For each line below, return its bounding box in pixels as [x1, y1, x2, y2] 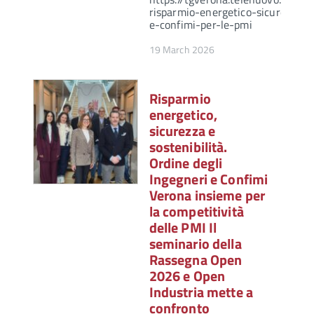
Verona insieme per [149, 184, 266, 207]
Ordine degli [149, 152, 223, 175]
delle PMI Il [149, 217, 217, 239]
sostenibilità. [149, 136, 228, 158]
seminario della [149, 233, 242, 255]
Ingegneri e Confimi [149, 168, 268, 191]
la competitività [149, 200, 244, 223]
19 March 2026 [149, 42, 215, 57]
